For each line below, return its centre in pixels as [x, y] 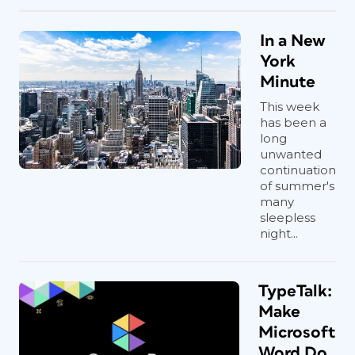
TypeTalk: [295, 291]
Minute [288, 82]
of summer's [297, 186]
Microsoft [297, 332]
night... [279, 233]
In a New [293, 41]
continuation [298, 170]
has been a [293, 122]
